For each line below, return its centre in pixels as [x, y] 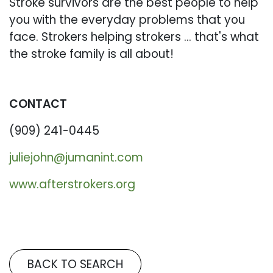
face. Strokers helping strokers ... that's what [134, 37]
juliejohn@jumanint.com [76, 158]
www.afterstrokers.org [72, 184]
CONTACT [38, 104]
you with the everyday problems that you [127, 20]
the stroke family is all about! [91, 54]
